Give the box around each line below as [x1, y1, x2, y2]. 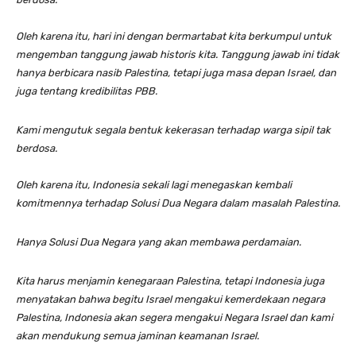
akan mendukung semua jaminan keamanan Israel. [16, 329, 259, 342]
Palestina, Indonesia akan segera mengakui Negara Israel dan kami [16, 311, 333, 323]
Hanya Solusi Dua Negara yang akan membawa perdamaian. [16, 235, 301, 248]
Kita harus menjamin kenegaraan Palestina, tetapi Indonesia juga [16, 274, 324, 287]
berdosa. [16, 141, 57, 154]
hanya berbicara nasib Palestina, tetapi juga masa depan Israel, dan [16, 66, 336, 79]
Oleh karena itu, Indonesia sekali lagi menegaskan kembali [16, 178, 292, 191]
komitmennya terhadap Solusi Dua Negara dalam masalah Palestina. [16, 196, 340, 209]
